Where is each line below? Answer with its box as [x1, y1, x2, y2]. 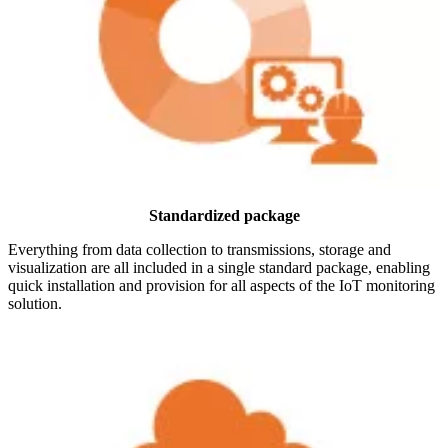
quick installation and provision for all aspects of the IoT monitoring [8, 277, 435, 295]
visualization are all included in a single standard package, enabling [8, 259, 430, 277]
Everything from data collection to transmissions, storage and [8, 241, 391, 259]
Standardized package [148, 207, 300, 225]
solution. [8, 295, 62, 313]
